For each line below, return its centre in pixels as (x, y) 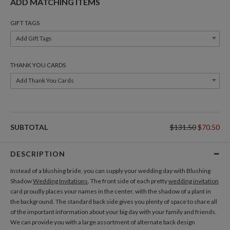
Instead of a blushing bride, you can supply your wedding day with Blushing (110, 171)
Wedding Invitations (60, 181)
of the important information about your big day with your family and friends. (113, 212)
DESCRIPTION (38, 154)
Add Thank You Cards (45, 80)
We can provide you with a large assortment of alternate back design (103, 222)
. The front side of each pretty (128, 181)
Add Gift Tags (34, 38)
